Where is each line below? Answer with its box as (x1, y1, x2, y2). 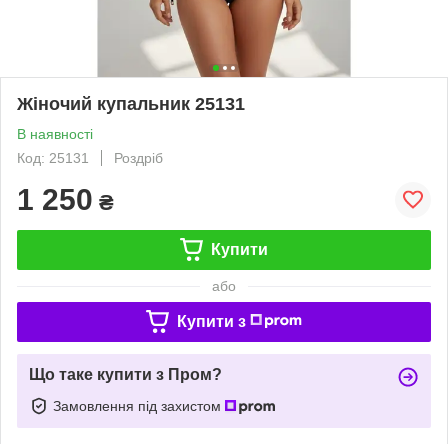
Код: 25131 (17, 149, 89, 166)
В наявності (17, 125, 93, 142)
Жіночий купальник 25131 (17, 93, 245, 114)
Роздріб (114, 149, 163, 166)
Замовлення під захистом (53, 397, 225, 414)
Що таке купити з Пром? (29, 365, 222, 383)
